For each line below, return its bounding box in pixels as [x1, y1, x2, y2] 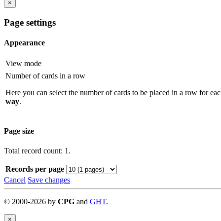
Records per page [5, 164, 64, 173]
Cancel [4, 175, 26, 184]
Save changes [28, 175, 70, 184]
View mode [5, 59, 41, 68]
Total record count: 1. [4, 146, 71, 155]
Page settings [4, 17, 56, 28]
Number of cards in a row [5, 72, 85, 80]
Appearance [4, 38, 45, 47]
